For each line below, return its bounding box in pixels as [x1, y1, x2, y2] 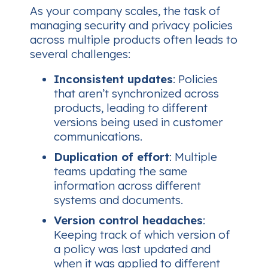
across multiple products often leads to [30, 32, 237, 47]
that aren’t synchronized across [54, 86, 219, 101]
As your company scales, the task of [30, 3, 220, 18]
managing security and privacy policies [30, 17, 233, 32]
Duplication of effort [54, 150, 169, 165]
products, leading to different [54, 100, 208, 115]
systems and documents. [54, 193, 183, 208]
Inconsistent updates [54, 72, 173, 87]
